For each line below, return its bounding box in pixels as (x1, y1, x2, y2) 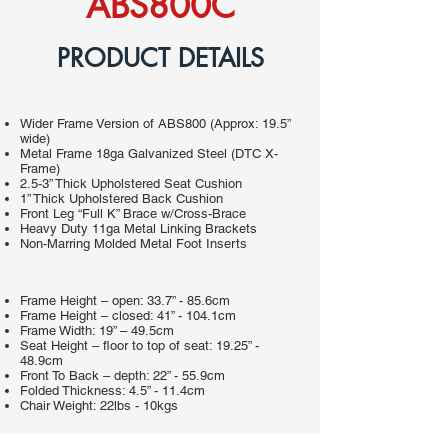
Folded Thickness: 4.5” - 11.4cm (20, 383, 205, 398)
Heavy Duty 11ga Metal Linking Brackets (20, 221, 257, 236)
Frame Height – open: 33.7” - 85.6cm (20, 293, 230, 308)
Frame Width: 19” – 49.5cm (20, 323, 174, 338)
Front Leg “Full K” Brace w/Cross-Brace (20, 206, 246, 221)
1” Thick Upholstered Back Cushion (20, 191, 223, 206)
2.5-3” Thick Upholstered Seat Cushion (20, 176, 242, 191)
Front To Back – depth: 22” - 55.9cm (20, 368, 225, 383)
